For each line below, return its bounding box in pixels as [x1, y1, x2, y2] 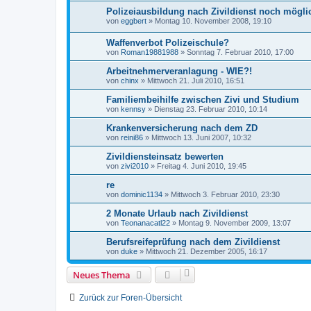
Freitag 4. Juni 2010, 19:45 [157, 162, 246, 171]
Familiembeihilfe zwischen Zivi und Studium [106, 94, 299, 106]
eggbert [121, 16, 146, 25]
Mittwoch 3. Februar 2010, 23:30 [171, 190, 280, 199]
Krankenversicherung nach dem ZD [106, 123, 258, 134]
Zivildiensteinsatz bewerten [106, 151, 224, 162]
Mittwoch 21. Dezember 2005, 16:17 [146, 247, 267, 256]
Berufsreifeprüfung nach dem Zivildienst [106, 237, 280, 248]
